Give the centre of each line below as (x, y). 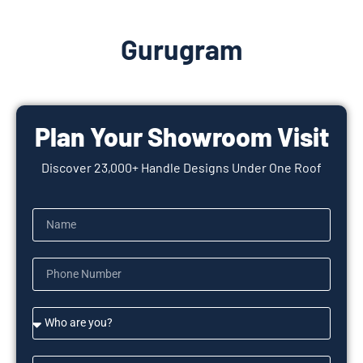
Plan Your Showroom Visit (181, 136)
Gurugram (181, 49)
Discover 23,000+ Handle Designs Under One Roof (181, 167)
